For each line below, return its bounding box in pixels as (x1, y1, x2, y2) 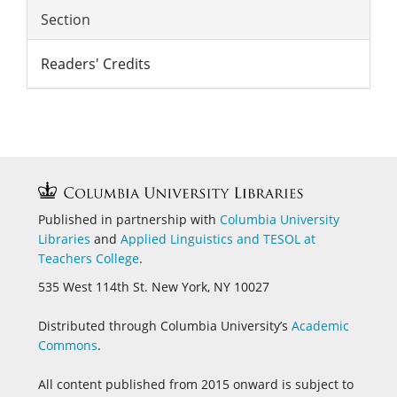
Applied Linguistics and (121, 230, 263, 247)
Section (41, 9, 90, 29)
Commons (38, 337, 97, 354)
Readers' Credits (41, 53, 151, 74)
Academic (292, 317, 349, 335)
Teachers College (38, 249, 139, 267)
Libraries (38, 230, 90, 247)
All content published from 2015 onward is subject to (38, 376, 354, 393)
